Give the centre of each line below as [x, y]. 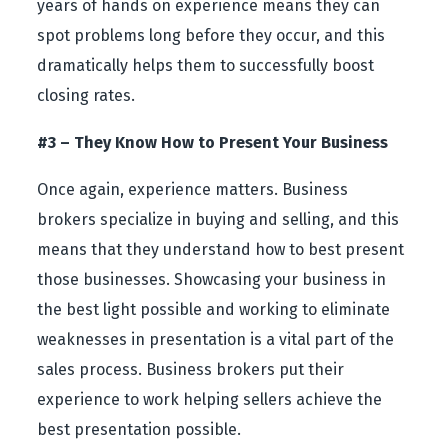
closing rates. [86, 95]
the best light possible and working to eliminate [214, 309]
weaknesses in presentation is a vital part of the [216, 339]
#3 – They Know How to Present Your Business [213, 142]
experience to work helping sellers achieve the [210, 399]
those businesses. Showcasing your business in [212, 279]
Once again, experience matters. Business [193, 189]
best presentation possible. [139, 429]
